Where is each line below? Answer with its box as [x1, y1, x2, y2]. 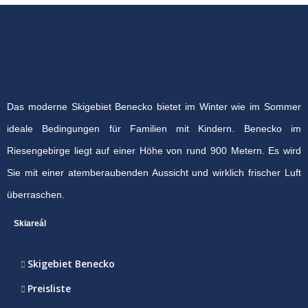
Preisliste [27, 282, 71, 296]
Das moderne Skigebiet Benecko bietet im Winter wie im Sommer [7, 101, 301, 113]
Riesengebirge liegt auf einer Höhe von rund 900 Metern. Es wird [7, 145, 301, 157]
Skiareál [14, 219, 46, 229]
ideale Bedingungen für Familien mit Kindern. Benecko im [7, 123, 301, 135]
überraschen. [7, 189, 65, 201]
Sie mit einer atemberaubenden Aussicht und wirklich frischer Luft [7, 167, 301, 179]
